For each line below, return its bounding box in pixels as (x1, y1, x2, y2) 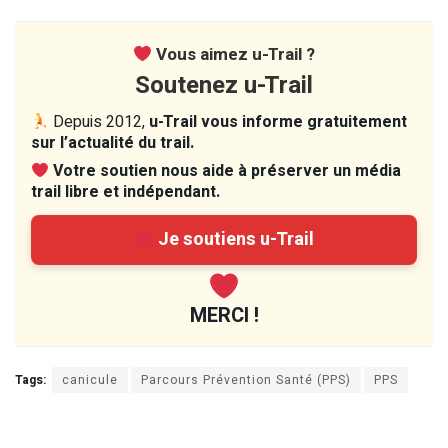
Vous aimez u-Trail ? (152, 42, 316, 68)
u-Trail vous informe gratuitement (149, 110, 408, 135)
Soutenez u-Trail (135, 68, 313, 104)
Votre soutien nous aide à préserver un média (53, 159, 402, 184)
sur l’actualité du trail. (31, 131, 194, 156)
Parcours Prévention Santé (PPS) (141, 371, 351, 390)
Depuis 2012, (49, 110, 150, 135)
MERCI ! (189, 301, 259, 331)
